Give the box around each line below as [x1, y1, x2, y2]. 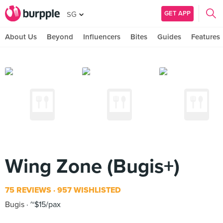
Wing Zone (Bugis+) [5, 154, 180, 178]
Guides [157, 32, 181, 41]
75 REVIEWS [5, 185, 51, 195]
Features [191, 32, 220, 41]
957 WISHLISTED [55, 185, 121, 195]
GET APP [164, 9, 191, 17]
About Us [5, 32, 37, 41]
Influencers [83, 32, 120, 41]
